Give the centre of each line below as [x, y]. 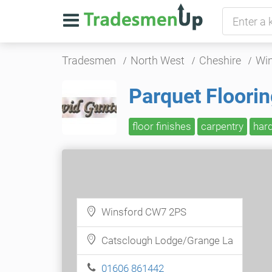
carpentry [222, 126]
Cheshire [220, 60]
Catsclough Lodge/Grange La [165, 240]
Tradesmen [89, 60]
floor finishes [162, 126]
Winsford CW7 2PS [141, 212]
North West [158, 60]
